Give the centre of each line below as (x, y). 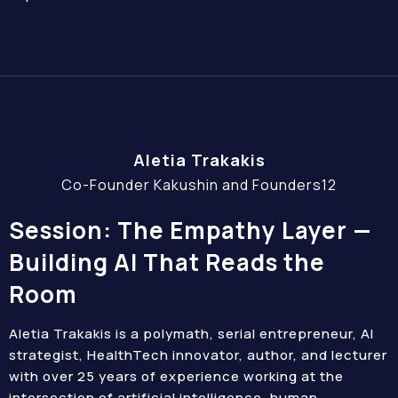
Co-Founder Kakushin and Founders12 (199, 185)
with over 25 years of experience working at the (176, 376)
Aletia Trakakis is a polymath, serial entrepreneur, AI (191, 334)
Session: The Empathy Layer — (191, 230)
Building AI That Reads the (167, 262)
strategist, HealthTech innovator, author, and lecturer (198, 355)
